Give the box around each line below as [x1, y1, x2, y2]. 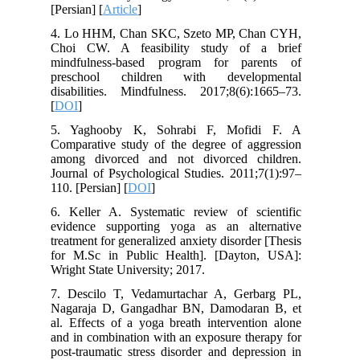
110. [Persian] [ [59, 181, 137, 195]
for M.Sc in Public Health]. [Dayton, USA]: [59, 248, 309, 263]
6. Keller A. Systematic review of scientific [59, 205, 309, 219]
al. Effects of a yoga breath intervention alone [59, 316, 309, 330]
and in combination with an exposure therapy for [59, 330, 309, 345]
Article [111, 2, 146, 17]
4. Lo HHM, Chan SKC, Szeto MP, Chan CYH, [59, 27, 309, 41]
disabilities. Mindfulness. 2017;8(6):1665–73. [59, 84, 309, 99]
